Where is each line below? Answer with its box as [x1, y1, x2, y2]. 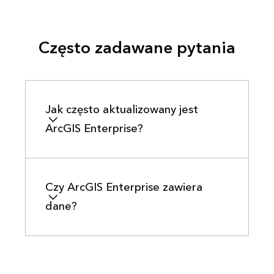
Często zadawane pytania [38, 34, 235, 62]
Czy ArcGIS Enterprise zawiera [45, 177, 202, 197]
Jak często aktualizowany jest [45, 100, 198, 119]
